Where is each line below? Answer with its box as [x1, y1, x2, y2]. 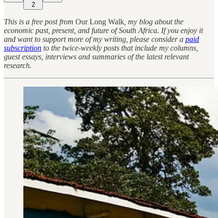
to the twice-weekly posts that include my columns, [41, 43, 198, 52]
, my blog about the [124, 17, 183, 26]
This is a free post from [4, 17, 75, 26]
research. [4, 61, 32, 70]
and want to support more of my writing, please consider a [4, 35, 185, 43]
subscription [4, 43, 41, 52]
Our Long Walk [75, 17, 124, 26]
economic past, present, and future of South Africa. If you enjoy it [4, 26, 203, 35]
